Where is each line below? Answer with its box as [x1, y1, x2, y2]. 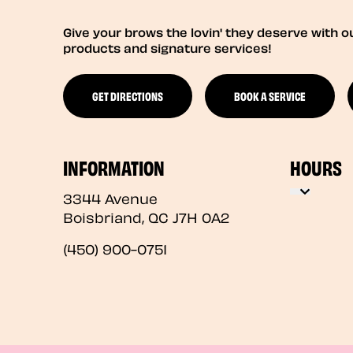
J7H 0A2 [173, 206, 229, 226]
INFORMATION [63, 150, 165, 180]
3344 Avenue [63, 187, 158, 207]
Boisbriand [63, 206, 142, 226]
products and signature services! [63, 38, 272, 56]
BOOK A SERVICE [234, 87, 306, 105]
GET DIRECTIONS [92, 87, 163, 105]
